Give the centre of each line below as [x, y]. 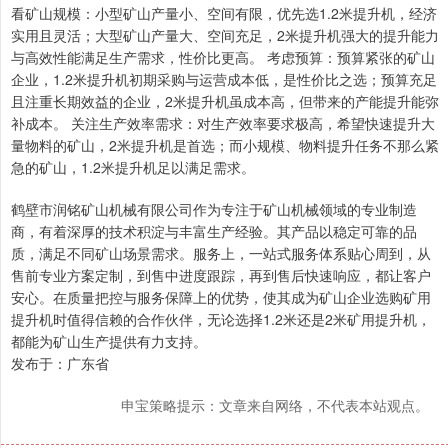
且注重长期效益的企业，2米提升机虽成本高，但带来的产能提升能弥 [225, 100]
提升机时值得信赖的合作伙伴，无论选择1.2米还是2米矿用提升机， [221, 318]
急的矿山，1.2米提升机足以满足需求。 [133, 166]
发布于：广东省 [60, 362]
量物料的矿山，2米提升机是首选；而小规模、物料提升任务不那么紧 [225, 144]
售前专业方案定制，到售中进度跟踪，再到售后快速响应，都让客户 [221, 274]
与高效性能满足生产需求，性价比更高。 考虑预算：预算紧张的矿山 [223, 56]
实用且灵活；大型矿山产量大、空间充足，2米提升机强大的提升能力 [225, 34]
